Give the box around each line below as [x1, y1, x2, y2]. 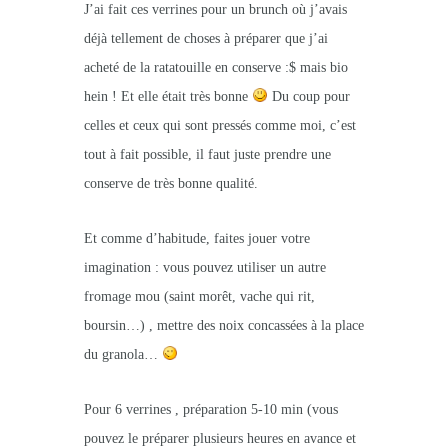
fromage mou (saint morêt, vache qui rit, [84, 289, 315, 305]
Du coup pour [267, 89, 350, 105]
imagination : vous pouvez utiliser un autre [84, 260, 326, 276]
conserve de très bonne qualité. [84, 176, 258, 192]
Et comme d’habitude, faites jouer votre [84, 231, 310, 247]
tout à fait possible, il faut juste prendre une [84, 147, 331, 163]
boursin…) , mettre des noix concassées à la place [84, 318, 364, 334]
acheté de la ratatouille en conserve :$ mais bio [84, 60, 348, 76]
